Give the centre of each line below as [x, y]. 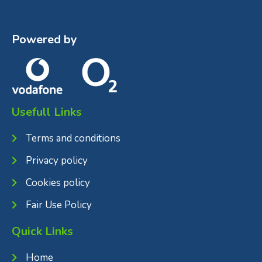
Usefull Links [47, 112]
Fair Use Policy [58, 205]
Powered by [44, 39]
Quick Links [42, 231]
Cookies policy [58, 182]
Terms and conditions [73, 138]
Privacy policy [56, 160]
